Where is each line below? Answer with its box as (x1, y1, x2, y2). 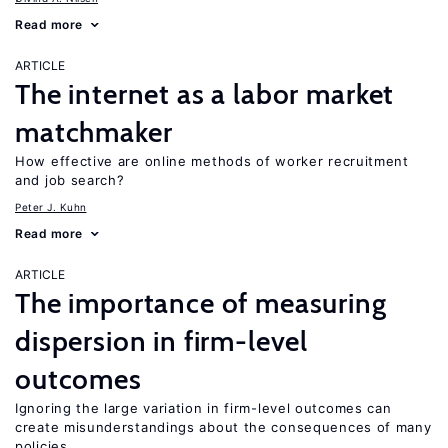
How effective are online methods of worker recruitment (15, 153, 409, 169)
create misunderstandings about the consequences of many (15, 419, 432, 435)
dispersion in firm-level (15, 324, 309, 358)
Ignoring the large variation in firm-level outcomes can (15, 400, 392, 416)
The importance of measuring (15, 286, 387, 320)
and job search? (15, 172, 125, 188)
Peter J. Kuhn (15, 201, 87, 213)
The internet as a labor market (15, 77, 395, 111)
